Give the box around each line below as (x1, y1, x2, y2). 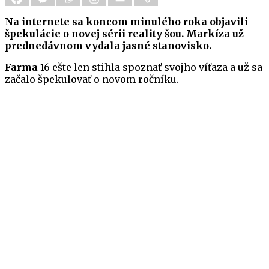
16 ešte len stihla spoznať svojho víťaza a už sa (38, 61, 262, 74)
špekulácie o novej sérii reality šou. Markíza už (5, 28, 244, 40)
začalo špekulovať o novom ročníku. (5, 73, 179, 86)
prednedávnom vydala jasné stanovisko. (5, 40, 211, 52)
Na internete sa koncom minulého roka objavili (5, 16, 248, 28)
